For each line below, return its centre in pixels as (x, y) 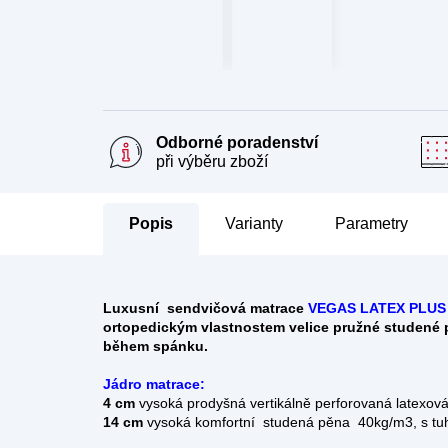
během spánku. (155, 346)
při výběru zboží (212, 161)
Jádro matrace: (154, 384)
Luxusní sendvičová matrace (205, 308)
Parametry (371, 223)
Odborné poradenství (237, 142)
